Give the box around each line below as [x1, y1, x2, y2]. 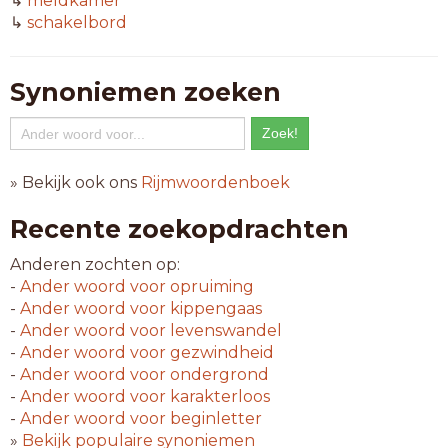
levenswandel [166, 321, 282, 340]
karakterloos [166, 387, 270, 406]
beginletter [166, 409, 262, 428]
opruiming [166, 277, 254, 296]
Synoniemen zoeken [10, 77, 281, 107]
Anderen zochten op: [10, 255, 180, 274]
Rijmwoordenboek [141, 173, 290, 192]
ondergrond [166, 365, 269, 384]
